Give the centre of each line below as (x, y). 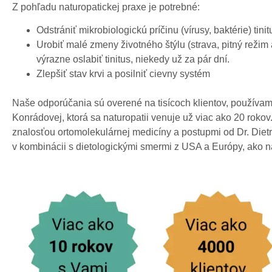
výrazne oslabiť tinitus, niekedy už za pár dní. (133, 59)
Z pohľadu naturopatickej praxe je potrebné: (106, 7)
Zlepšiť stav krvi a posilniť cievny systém (123, 74)
